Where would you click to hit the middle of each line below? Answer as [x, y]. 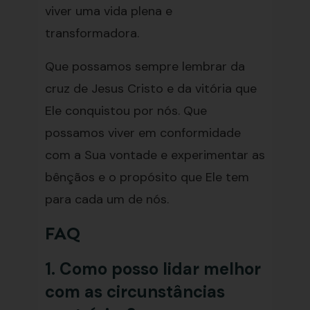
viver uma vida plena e [108, 11]
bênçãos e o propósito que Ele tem [147, 177]
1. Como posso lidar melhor [153, 269]
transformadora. [92, 33]
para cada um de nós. [107, 199]
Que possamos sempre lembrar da [145, 66]
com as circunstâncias [135, 292]
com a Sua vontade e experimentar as [155, 155]
